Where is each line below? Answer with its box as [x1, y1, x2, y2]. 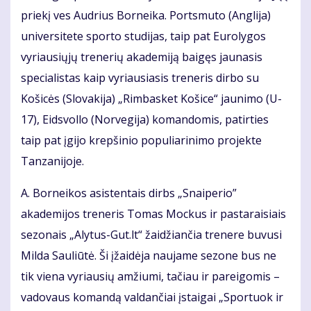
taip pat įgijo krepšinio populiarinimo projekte [21, 133, 262, 149]
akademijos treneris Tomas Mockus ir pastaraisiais [21, 206, 286, 222]
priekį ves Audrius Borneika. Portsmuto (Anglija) [21, 8, 271, 24]
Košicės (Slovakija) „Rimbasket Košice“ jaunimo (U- [21, 91, 282, 107]
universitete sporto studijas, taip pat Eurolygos [21, 28, 266, 44]
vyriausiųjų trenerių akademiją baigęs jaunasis [21, 49, 262, 65]
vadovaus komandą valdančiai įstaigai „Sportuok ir [21, 289, 283, 305]
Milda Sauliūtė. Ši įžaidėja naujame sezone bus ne [21, 248, 276, 264]
